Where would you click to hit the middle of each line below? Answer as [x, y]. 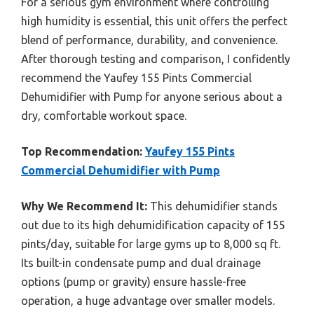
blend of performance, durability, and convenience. [149, 40]
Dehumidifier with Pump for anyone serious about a [152, 96]
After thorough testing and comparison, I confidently [156, 59]
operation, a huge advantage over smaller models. [148, 300]
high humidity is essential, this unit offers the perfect [154, 21]
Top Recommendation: [82, 151]
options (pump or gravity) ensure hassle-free [134, 281]
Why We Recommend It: [84, 206]
